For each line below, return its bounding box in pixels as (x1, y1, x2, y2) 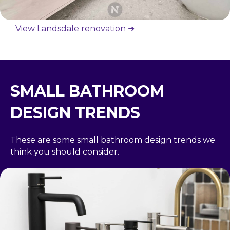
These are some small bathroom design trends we (10, 135, 215, 145)
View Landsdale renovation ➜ (15, 24, 135, 34)
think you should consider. (10, 147, 119, 157)
